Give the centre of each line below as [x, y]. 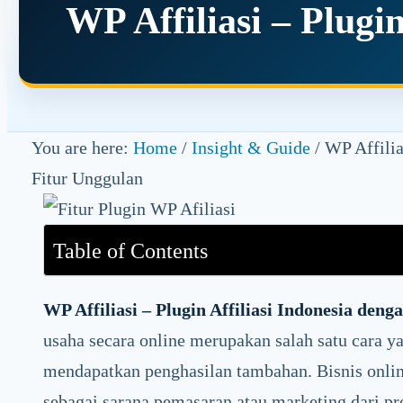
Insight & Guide [251, 148]
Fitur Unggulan [87, 179]
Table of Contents [131, 251]
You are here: [82, 148]
